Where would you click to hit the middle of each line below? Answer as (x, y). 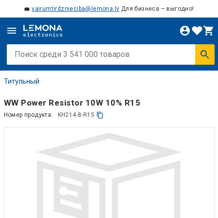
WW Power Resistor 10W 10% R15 (72, 102)
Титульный (21, 81)
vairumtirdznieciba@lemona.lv (76, 9)
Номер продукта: (28, 115)
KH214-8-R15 (76, 115)
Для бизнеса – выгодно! (157, 9)
